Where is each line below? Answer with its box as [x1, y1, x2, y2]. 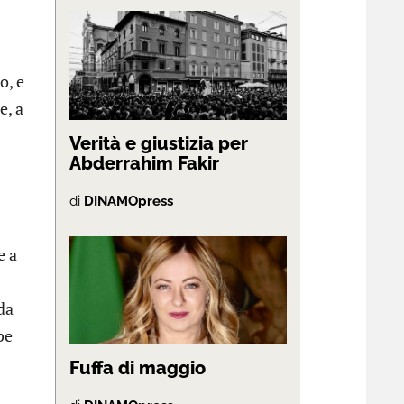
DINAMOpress [84, 192, 173, 209]
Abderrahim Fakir [69, 151, 219, 174]
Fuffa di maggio [69, 357, 206, 380]
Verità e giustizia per [69, 132, 248, 154]
